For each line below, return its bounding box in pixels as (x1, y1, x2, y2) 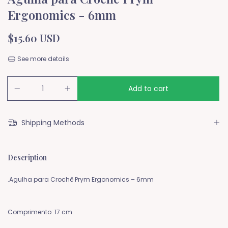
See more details (15, 54, 69, 64)
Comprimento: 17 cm (8, 208, 72, 217)
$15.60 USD (8, 31, 60, 45)
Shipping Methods (19, 118, 84, 128)
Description (8, 153, 47, 163)
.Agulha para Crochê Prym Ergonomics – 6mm (8, 175, 154, 184)
